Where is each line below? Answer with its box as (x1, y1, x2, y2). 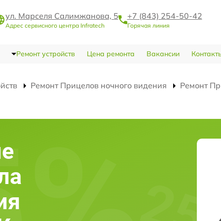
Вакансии (146, 49, 180, 58)
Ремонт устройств (16, 49, 75, 58)
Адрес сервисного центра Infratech (5, 22, 105, 30)
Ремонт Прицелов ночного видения (31, 80, 167, 90)
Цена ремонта (86, 49, 135, 58)
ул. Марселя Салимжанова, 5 (5, 11, 118, 21)
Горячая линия (127, 22, 170, 30)
